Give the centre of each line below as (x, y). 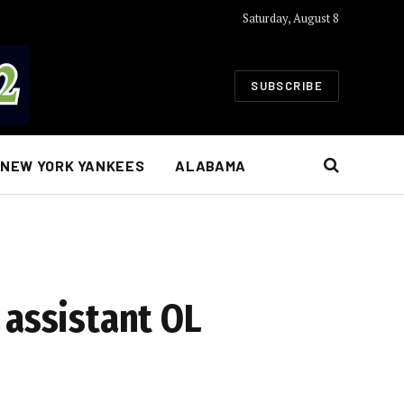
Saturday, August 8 (291, 18)
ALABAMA (211, 165)
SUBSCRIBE (287, 85)
